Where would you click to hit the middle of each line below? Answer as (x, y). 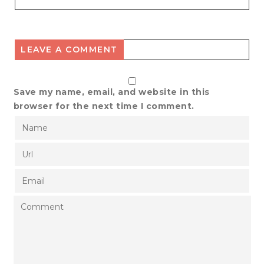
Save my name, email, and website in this (111, 92)
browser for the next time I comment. (104, 106)
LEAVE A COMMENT (69, 49)
